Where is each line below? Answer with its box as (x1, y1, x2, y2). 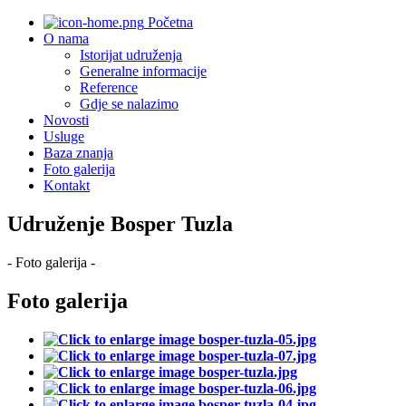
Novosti (43, 112, 89, 128)
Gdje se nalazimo (80, 96, 179, 111)
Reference (80, 80, 138, 95)
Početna (144, 14, 193, 30)
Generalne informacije (80, 63, 207, 79)
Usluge (43, 129, 84, 144)
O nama (43, 31, 89, 46)
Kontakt (43, 178, 90, 193)
